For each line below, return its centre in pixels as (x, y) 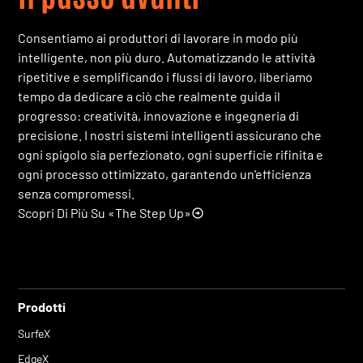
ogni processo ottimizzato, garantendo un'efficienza (165, 173)
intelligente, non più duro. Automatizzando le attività (167, 57)
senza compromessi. (77, 193)
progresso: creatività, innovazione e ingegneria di (159, 115)
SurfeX (34, 333)
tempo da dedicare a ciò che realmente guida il (149, 96)
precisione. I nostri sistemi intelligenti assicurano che (170, 135)
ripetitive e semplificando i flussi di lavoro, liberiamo (166, 76)
